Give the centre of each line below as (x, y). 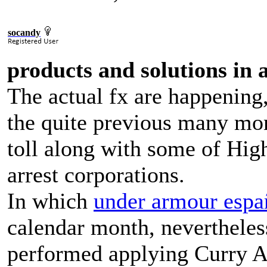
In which (50, 201)
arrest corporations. (96, 175)
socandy (24, 32)
